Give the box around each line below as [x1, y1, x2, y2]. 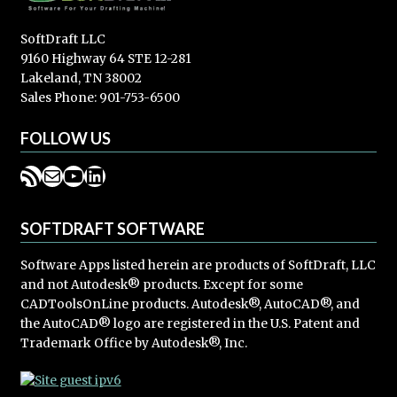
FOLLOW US [19, 128, 111, 148]
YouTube [61, 160, 154, 189]
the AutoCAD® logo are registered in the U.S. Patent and [19, 316, 360, 332]
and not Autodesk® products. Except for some [19, 277, 303, 293]
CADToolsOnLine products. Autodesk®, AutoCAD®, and [19, 297, 360, 313]
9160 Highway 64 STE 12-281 [19, 51, 191, 66]
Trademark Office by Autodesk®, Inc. [19, 336, 247, 352]
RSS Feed [19, 160, 68, 189]
